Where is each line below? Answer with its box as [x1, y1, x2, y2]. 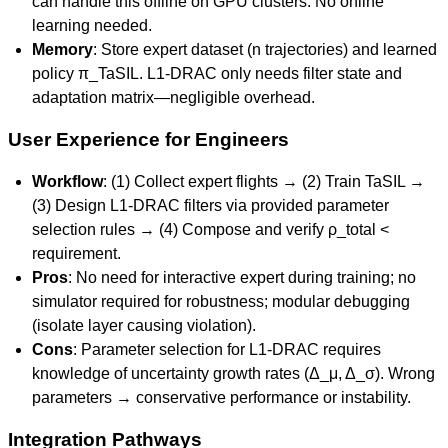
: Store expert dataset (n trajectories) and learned [93, 41, 437, 58]
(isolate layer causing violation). [32, 317, 256, 334]
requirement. [32, 245, 121, 262]
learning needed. [32, 17, 152, 34]
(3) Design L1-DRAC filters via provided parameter [32, 197, 389, 214]
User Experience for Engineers [8, 129, 289, 150]
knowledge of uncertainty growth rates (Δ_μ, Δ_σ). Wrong [32, 365, 435, 382]
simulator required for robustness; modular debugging [32, 293, 410, 310]
